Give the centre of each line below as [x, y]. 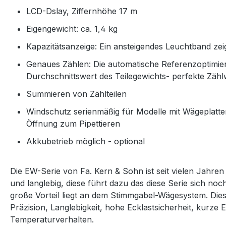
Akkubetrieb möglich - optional [86, 142]
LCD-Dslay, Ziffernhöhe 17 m [82, 11]
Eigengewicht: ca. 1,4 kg [72, 29]
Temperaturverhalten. [52, 220]
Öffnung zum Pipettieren [73, 124]
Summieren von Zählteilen [76, 94]
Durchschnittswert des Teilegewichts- [99, 76]
